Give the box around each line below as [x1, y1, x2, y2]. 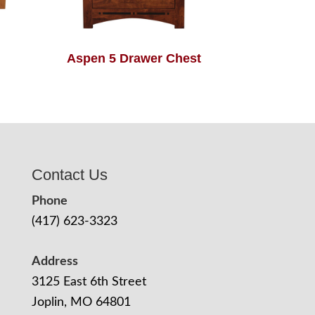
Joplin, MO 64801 [31, 295, 131, 309]
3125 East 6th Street [31, 275, 146, 288]
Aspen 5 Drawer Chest [67, 51, 202, 65]
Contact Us [31, 165, 108, 184]
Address [31, 255, 78, 268]
